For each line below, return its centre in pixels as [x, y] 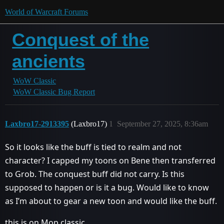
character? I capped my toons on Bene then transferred [110, 160]
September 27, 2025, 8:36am [162, 124]
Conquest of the [81, 40]
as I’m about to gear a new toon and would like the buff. [111, 201]
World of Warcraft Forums [46, 12]
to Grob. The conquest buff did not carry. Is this [95, 174]
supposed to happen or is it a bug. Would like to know [107, 187]
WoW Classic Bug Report [54, 92]
